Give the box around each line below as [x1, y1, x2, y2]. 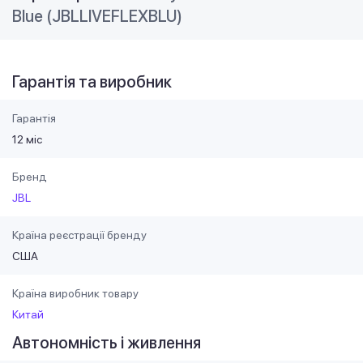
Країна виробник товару [12, 287, 139, 301]
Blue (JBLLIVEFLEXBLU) [12, 6, 182, 27]
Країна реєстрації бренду [12, 228, 147, 242]
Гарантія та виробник [12, 72, 172, 92]
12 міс [12, 133, 42, 147]
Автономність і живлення [12, 333, 201, 353]
